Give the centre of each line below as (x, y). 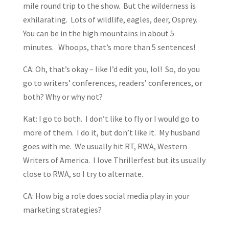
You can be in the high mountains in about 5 (98, 33)
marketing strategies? (62, 210)
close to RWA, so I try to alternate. (83, 174)
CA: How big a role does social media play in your (106, 196)
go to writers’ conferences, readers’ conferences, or (112, 83)
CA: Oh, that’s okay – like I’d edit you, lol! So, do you (111, 69)
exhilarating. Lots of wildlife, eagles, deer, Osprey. (111, 20)
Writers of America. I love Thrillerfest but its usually (114, 160)
